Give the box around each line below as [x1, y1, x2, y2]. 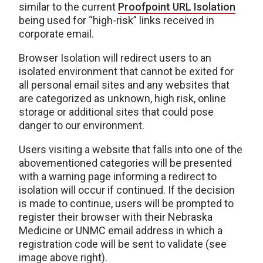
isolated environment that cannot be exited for [19, 65, 234, 78]
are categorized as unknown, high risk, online [19, 92, 226, 105]
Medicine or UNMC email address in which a [19, 224, 222, 237]
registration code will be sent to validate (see [19, 238, 227, 251]
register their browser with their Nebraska [19, 211, 213, 224]
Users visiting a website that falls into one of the [19, 143, 242, 156]
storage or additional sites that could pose [19, 106, 214, 119]
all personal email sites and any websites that [19, 79, 230, 92]
